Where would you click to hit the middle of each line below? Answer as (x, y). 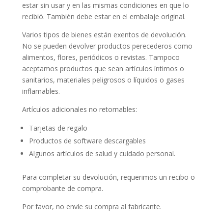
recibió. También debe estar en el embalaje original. (104, 16)
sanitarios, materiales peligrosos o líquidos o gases (103, 80)
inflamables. (41, 91)
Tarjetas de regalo (58, 128)
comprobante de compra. (62, 188)
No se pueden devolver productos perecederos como (107, 46)
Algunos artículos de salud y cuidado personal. (102, 153)
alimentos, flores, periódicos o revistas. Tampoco (101, 57)
